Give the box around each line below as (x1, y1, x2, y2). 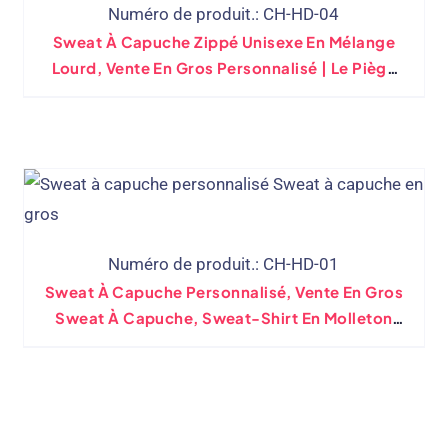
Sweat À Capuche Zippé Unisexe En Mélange (52, 32, 395, 51)
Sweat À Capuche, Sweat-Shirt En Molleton (55, 308, 393, 327)
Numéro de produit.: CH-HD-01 (108, 254, 340, 274)
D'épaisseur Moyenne (140, 334, 308, 353)
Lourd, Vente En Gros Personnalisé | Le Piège (51, 58, 397, 77)
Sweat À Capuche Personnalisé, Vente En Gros (44, 282, 404, 301)
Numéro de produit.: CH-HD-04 (108, 4, 340, 24)
